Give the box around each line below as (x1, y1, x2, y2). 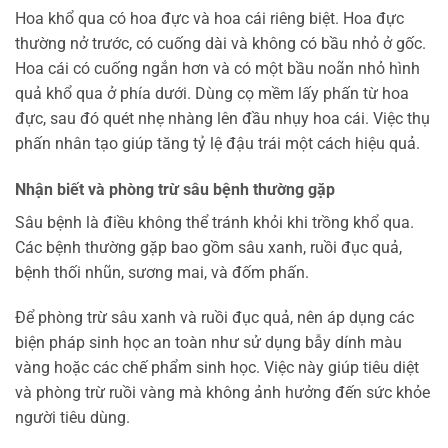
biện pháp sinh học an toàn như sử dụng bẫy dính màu (15, 333, 402, 353)
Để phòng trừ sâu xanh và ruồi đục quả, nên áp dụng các (15, 308, 414, 328)
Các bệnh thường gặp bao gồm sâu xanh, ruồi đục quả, (15, 237, 402, 257)
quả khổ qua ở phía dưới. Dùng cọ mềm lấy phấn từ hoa (15, 83, 409, 103)
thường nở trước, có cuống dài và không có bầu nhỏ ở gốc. (15, 33, 426, 53)
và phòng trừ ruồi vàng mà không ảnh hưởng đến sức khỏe (15, 383, 430, 403)
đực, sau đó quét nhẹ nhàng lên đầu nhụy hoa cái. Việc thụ (15, 108, 430, 128)
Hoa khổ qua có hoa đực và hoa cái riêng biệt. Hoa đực (15, 8, 404, 28)
